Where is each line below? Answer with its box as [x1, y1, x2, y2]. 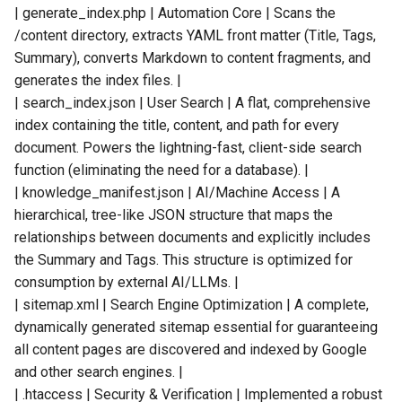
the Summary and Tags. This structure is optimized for [14, 251, 353, 268]
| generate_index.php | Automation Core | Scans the [14, 4, 336, 22]
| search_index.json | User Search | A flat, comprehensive [14, 94, 371, 111]
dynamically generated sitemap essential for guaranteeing [14, 319, 378, 336]
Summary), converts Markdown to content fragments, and [14, 49, 371, 66]
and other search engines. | [14, 363, 183, 380]
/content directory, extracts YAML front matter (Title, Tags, [14, 27, 376, 44]
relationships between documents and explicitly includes [14, 229, 371, 246]
